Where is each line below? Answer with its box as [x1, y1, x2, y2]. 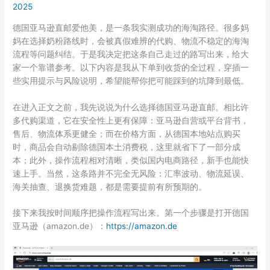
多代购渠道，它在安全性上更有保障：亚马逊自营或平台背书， [13, 115, 250, 125]
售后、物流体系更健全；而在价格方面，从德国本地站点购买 [13, 128, 241, 139]
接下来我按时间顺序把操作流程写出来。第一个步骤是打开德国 [13, 208, 250, 218]
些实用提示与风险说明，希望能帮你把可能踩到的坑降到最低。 [13, 75, 250, 86]
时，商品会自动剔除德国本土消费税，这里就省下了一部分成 [13, 142, 241, 152]
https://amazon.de [106, 221, 178, 231]
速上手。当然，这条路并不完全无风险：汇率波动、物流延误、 [13, 168, 250, 178]
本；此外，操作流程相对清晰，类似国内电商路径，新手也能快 [13, 155, 250, 165]
